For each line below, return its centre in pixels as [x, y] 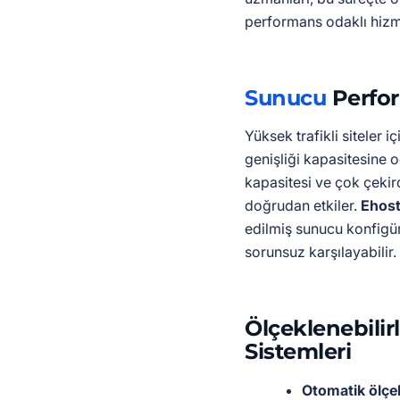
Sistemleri [298, 351]
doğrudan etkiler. [303, 205]
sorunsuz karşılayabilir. [321, 252]
